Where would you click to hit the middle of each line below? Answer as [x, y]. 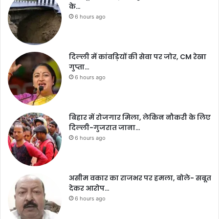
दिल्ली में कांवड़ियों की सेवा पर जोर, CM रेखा [138, 57]
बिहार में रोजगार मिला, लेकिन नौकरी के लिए [140, 117]
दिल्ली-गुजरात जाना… [105, 128]
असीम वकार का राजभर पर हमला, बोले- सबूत [140, 178]
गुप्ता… [79, 67]
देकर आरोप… [89, 188]
